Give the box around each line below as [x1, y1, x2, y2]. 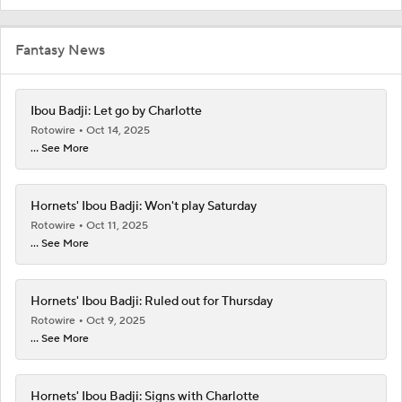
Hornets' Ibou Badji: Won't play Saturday [31, 197, 257, 214]
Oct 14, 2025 [86, 123, 150, 137]
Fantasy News [15, 40, 105, 59]
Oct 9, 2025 [86, 313, 145, 328]
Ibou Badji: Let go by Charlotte [31, 102, 202, 119]
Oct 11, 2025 [86, 218, 148, 232]
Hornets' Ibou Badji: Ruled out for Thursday [31, 293, 273, 310]
